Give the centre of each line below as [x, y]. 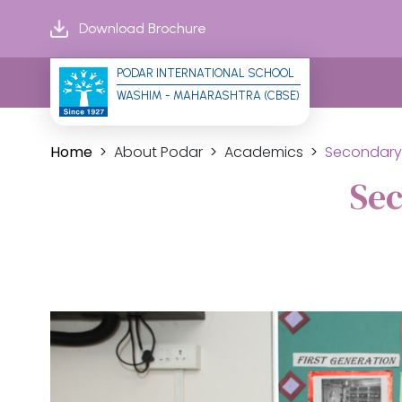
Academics [263, 152]
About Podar [158, 152]
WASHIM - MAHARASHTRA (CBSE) [208, 95]
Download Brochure [142, 28]
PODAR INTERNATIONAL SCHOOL [205, 73]
